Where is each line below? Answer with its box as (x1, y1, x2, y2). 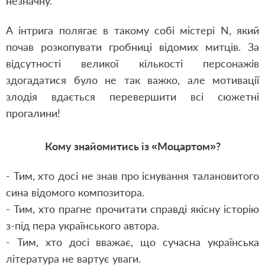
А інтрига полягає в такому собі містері (6, 24, 221, 37)
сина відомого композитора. (6, 186, 144, 199)
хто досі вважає (45, 235, 131, 248)
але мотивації (180, 73, 259, 86)
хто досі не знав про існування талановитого (34, 169, 259, 182)
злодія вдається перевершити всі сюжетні (6, 90, 259, 103)
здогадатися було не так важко (6, 73, 177, 86)
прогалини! (6, 106, 60, 119)
